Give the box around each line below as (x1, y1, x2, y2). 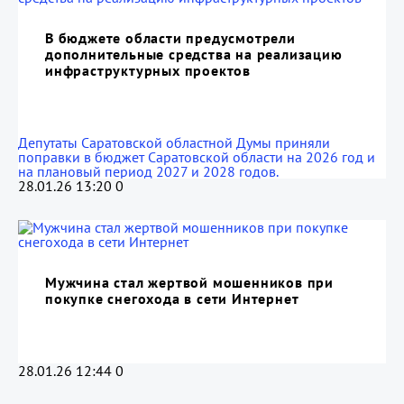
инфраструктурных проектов (45, 61, 252, 79)
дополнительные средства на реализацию (45, 45, 343, 63)
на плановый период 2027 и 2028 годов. (18, 162, 279, 180)
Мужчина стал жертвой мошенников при (45, 273, 334, 291)
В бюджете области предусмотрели (45, 29, 296, 47)
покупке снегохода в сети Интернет (45, 289, 299, 308)
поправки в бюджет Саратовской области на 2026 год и (18, 148, 375, 166)
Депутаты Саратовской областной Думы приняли (18, 133, 330, 151)
